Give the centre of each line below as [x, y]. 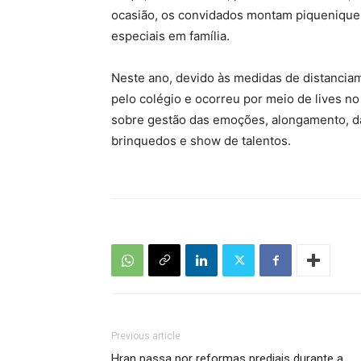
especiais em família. [170, 36]
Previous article [146, 336]
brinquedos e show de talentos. [201, 141]
